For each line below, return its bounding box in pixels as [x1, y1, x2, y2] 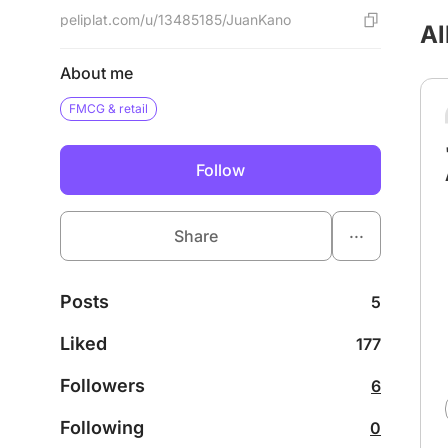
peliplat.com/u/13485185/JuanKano [60, 11, 291, 28]
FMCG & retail [69, 101, 148, 116]
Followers [60, 375, 145, 396]
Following [60, 417, 144, 438]
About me [60, 63, 133, 83]
